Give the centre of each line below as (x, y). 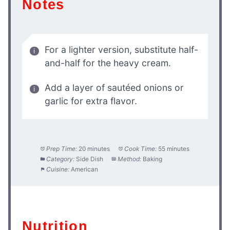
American (85, 169)
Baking (152, 159)
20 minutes (94, 149)
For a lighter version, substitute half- (121, 49)
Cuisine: (58, 169)
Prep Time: (62, 149)
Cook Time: (140, 149)
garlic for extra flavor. (91, 101)
